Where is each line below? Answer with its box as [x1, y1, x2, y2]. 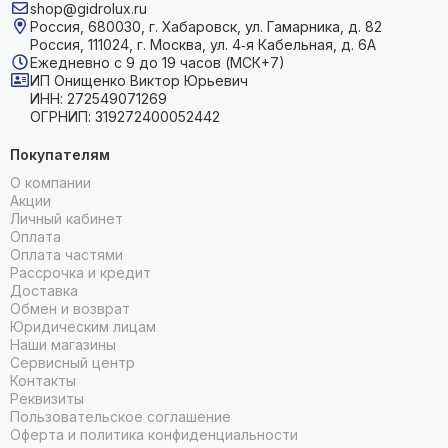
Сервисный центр [10, 354, 135, 371]
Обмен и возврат [10, 300, 130, 317]
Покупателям [10, 146, 110, 163]
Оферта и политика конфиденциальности [10, 426, 298, 443]
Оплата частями [10, 246, 123, 263]
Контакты [10, 372, 76, 389]
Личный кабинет [10, 210, 123, 227]
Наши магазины [10, 336, 116, 353]
